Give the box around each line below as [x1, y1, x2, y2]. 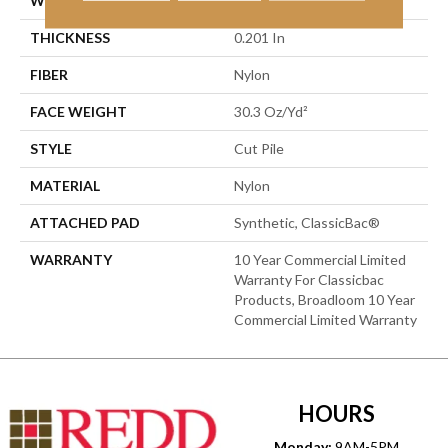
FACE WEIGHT [30, 103, 127, 121]
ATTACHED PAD [30, 214, 140, 232]
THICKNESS [30, 29, 110, 47]
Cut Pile [234, 140, 284, 158]
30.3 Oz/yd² [234, 103, 308, 121]
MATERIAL [30, 177, 100, 195]
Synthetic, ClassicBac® [234, 214, 380, 232]
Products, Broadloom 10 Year [234, 291, 415, 309]
